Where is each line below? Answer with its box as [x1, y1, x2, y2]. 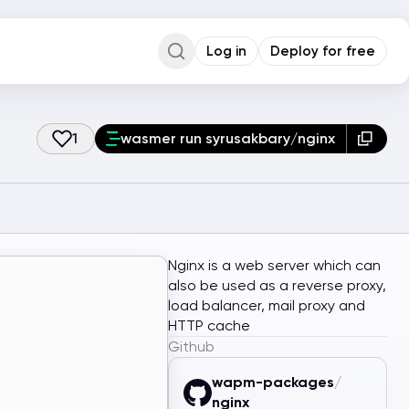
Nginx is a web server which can [168, 257, 381, 274]
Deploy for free [270, 42, 375, 59]
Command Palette [157, 69, 343, 96]
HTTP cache [168, 317, 250, 334]
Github [168, 338, 215, 355]
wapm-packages [211, 373, 334, 391]
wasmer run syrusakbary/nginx [121, 130, 335, 147]
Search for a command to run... [157, 99, 331, 112]
